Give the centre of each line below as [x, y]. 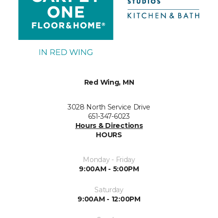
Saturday [109, 190]
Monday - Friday [109, 160]
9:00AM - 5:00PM [109, 169]
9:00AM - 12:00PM [109, 199]
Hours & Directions [109, 126]
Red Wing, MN [109, 82]
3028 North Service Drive [109, 107]
